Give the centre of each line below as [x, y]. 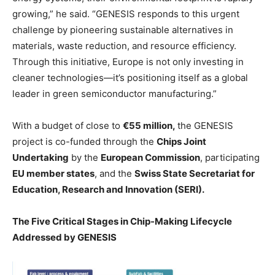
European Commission [150, 157]
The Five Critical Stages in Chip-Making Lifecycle [122, 221]
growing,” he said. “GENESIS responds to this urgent [126, 14]
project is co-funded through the [84, 141]
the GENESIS [205, 125]
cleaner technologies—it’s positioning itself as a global [130, 77]
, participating [230, 157]
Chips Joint [181, 141]
